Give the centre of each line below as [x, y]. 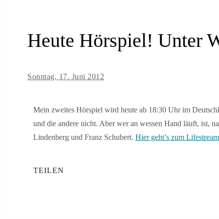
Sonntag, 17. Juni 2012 [66, 77]
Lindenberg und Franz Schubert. [84, 137]
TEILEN [49, 171]
